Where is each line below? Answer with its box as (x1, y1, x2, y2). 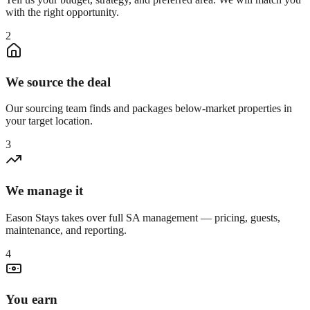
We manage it (6, 183, 83, 198)
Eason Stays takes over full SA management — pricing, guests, (6, 211, 280, 224)
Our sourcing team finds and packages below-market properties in (6, 102, 292, 115)
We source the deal (6, 74, 111, 89)
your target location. (6, 115, 93, 127)
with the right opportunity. (6, 6, 119, 18)
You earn (6, 292, 57, 307)
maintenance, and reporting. (6, 224, 127, 236)
